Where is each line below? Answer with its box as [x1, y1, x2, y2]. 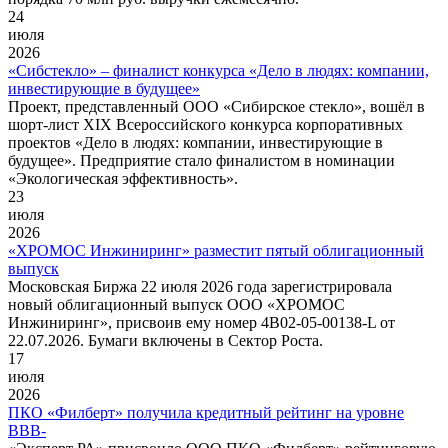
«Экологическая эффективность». [8, 169, 238, 187]
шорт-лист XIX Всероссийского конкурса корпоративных [8, 115, 403, 133]
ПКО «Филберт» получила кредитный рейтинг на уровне [8, 403, 404, 421]
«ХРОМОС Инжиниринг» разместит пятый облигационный [8, 241, 424, 259]
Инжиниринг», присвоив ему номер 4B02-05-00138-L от [8, 313, 395, 331]
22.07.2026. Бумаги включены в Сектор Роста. [8, 331, 323, 349]
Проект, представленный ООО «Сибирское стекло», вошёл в [8, 97, 425, 115]
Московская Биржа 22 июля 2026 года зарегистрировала [8, 277, 392, 295]
